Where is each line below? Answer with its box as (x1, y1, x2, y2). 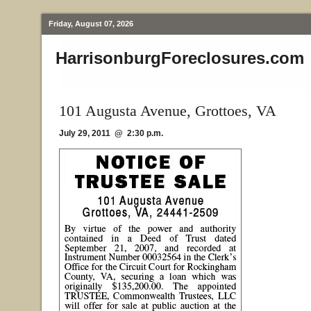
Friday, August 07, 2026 (49, 19, 133, 28)
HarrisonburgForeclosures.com (56, 49, 304, 67)
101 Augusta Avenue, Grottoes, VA (59, 102, 276, 119)
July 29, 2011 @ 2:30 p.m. (59, 128, 163, 138)
